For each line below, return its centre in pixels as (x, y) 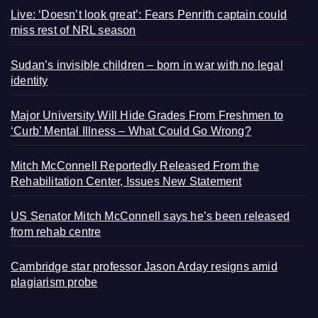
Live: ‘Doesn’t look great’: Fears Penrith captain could (149, 14)
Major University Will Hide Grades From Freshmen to (147, 115)
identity (29, 80)
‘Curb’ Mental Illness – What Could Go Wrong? (131, 131)
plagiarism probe (54, 282)
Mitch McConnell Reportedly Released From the (135, 165)
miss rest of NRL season (73, 30)
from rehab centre (56, 231)
